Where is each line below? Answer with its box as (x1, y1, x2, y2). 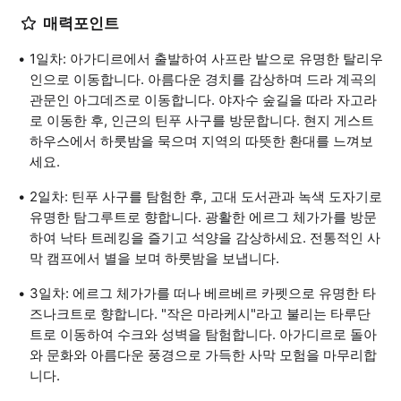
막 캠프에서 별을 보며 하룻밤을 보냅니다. (30, 250, 279, 267)
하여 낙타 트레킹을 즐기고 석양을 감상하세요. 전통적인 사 (30, 229, 380, 246)
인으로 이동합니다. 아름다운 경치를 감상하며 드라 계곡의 (30, 71, 377, 88)
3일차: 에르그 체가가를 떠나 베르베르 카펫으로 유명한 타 (30, 285, 376, 302)
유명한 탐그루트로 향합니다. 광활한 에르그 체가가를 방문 (30, 209, 377, 226)
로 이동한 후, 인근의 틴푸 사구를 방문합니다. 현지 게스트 (30, 112, 374, 129)
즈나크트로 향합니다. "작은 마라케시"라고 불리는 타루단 (30, 305, 371, 322)
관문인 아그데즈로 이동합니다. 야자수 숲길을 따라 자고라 (30, 91, 377, 108)
